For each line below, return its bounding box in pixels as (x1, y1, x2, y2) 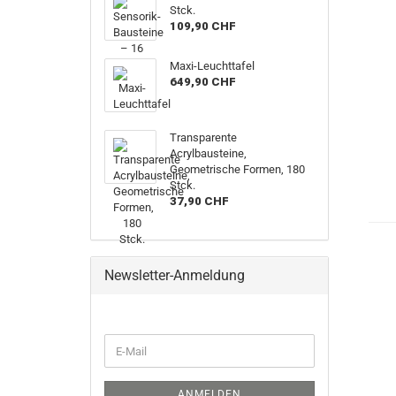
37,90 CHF (170, 194, 230, 208)
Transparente (170, 131, 238, 144)
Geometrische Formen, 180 (170, 163, 306, 176)
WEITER (103, 334, 143, 347)
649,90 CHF (170, 75, 237, 88)
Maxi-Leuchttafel (170, 59, 255, 72)
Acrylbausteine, (170, 147, 247, 160)
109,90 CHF (170, 19, 237, 33)
